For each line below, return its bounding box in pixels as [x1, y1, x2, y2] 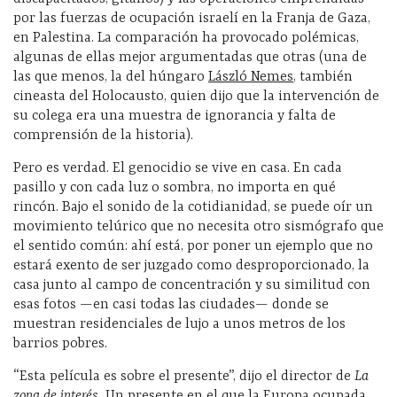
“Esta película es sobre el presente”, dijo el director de [13, 368, 354, 385]
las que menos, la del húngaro [13, 68, 208, 85]
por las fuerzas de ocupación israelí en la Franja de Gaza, [13, 10, 370, 27]
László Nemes [208, 68, 293, 85]
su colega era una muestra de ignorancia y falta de [13, 107, 336, 124]
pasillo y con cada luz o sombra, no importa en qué [13, 179, 336, 196]
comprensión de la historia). [13, 127, 193, 144]
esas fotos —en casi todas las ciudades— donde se [13, 296, 329, 313]
